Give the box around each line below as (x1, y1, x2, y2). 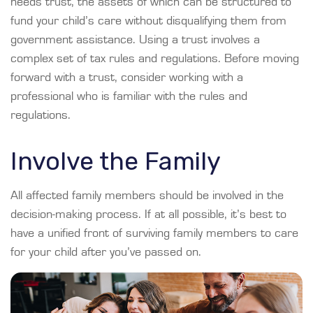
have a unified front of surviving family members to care (10, 227, 298, 240)
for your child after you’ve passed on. (10, 246, 201, 259)
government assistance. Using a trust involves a (10, 34, 260, 47)
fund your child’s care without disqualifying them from (10, 15, 286, 28)
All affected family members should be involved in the (10, 189, 284, 203)
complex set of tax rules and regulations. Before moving (10, 52, 299, 66)
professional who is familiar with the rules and (10, 90, 247, 103)
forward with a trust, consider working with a (10, 71, 243, 85)
